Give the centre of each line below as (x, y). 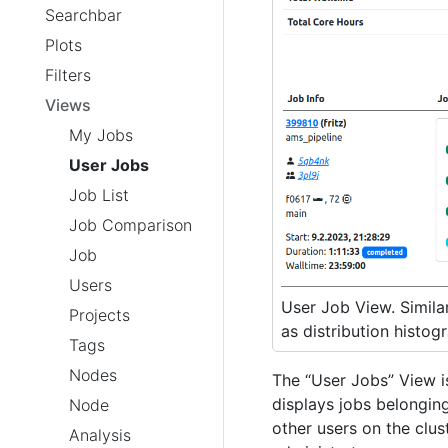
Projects (99, 315)
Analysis (100, 435)
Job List (99, 195)
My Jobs (101, 135)
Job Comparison (130, 225)
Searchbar (83, 15)
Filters (68, 75)
